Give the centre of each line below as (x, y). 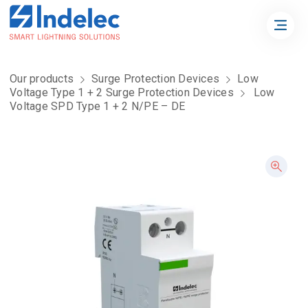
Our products (42, 79)
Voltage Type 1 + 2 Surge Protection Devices (122, 92)
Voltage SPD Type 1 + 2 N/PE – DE (97, 106)
